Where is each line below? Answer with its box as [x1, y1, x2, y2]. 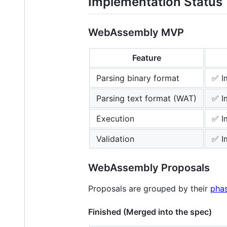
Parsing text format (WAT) [96, 93, 197, 103]
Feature [132, 52, 161, 63]
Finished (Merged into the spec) [88, 206, 212, 217]
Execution [96, 113, 134, 124]
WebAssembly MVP [88, 26, 184, 39]
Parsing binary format [96, 72, 179, 83]
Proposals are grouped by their [88, 183, 210, 194]
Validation [96, 133, 134, 144]
